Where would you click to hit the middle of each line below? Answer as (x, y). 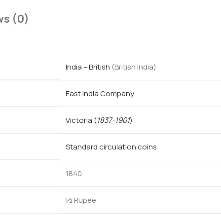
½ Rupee (81, 200)
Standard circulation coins (111, 147)
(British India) (134, 67)
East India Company (100, 94)
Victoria (80, 120)
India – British (88, 67)
